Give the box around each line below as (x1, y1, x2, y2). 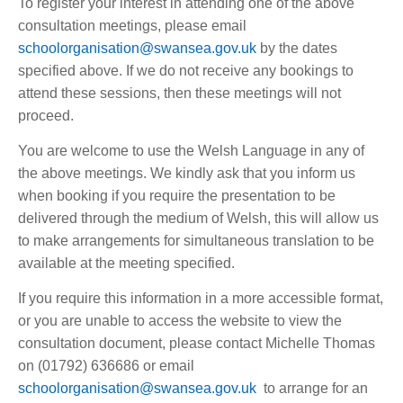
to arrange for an (256, 381, 368, 396)
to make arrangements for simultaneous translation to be (18, 233, 374, 248)
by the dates (256, 40, 337, 56)
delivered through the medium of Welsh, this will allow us (18, 210, 379, 226)
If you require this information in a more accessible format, (18, 291, 383, 306)
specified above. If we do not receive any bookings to (18, 63, 354, 78)
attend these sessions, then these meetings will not (18, 85, 341, 101)
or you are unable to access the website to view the (18, 313, 342, 328)
